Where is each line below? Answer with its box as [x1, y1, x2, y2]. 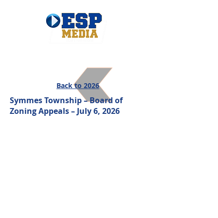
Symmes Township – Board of [10, 95, 123, 106]
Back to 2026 [56, 81, 99, 90]
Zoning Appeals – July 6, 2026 [10, 106, 120, 116]
